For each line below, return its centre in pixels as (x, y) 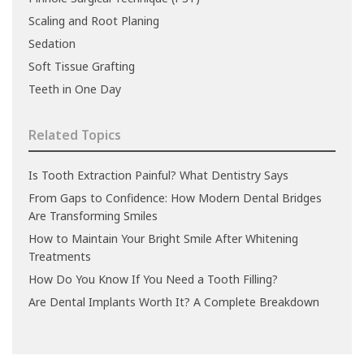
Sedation (52, 44)
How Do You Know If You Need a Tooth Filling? (153, 279)
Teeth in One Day (75, 89)
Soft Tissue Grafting (82, 67)
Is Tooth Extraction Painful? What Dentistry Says (158, 175)
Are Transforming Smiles (93, 216)
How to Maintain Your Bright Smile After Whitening (163, 239)
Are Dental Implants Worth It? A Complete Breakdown (174, 302)
